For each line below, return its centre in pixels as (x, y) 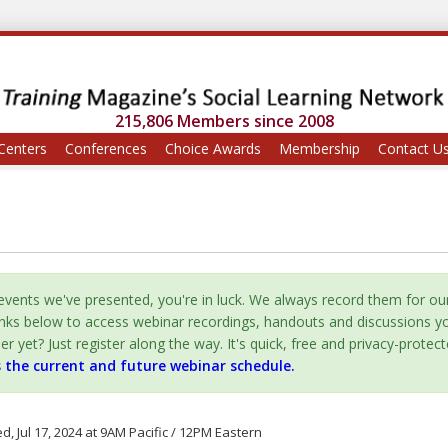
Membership (319, 149)
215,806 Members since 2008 (224, 121)
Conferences (106, 149)
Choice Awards (213, 149)
